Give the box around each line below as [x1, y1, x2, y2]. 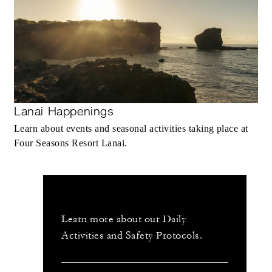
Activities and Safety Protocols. [61, 229, 203, 242]
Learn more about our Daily [61, 212, 187, 225]
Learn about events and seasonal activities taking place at [14, 123, 248, 134]
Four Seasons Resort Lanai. [14, 137, 127, 148]
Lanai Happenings [14, 103, 114, 118]
